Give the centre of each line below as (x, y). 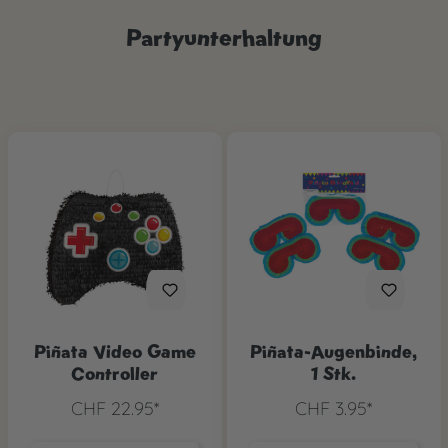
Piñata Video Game (114, 351)
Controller (114, 373)
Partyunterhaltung (224, 37)
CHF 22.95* (114, 408)
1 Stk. (333, 373)
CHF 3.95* (333, 408)
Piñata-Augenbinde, (333, 351)
